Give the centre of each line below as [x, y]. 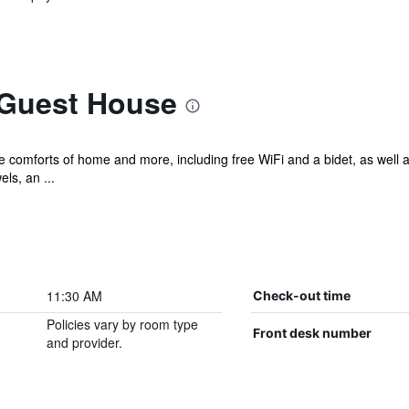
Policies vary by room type [122, 324]
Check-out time [301, 295]
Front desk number [312, 333]
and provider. [84, 342]
